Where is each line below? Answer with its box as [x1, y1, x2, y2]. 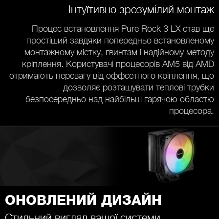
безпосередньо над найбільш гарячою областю [25, 94, 214, 105]
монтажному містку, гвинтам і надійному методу [24, 47, 214, 58]
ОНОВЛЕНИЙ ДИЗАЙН [5, 194, 162, 208]
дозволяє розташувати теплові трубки [63, 82, 214, 93]
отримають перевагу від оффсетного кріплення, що [9, 70, 214, 81]
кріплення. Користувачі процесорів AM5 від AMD [22, 59, 214, 69]
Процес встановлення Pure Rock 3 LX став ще [32, 23, 214, 34]
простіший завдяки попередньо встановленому [26, 35, 214, 46]
